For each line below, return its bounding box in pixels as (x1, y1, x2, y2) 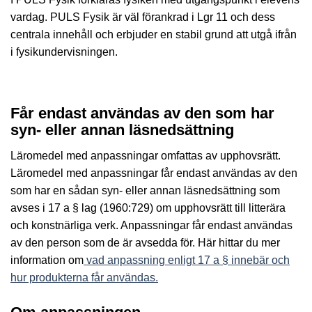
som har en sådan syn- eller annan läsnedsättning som (10, 185, 280, 197)
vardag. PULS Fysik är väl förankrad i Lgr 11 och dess (10, 11, 275, 24)
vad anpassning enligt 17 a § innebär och (84, 254, 290, 267)
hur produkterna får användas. (10, 272, 158, 284)
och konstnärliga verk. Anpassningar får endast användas (10, 219, 292, 232)
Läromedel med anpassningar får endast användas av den (10, 167, 297, 180)
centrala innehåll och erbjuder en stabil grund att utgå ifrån (10, 29, 297, 41)
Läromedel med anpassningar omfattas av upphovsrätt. (10, 150, 281, 162)
